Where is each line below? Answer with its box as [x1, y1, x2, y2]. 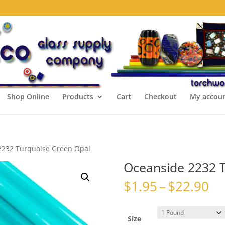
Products [62, 92, 93, 101]
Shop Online [7, 92, 49, 101]
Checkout [144, 92, 177, 101]
